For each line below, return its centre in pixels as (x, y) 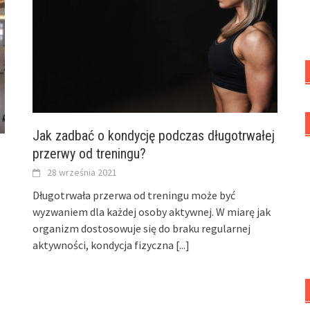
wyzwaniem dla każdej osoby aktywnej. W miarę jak (152, 211)
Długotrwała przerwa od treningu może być (134, 195)
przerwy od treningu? (90, 153)
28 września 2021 (82, 172)
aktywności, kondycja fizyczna (104, 245)
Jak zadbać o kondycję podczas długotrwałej (154, 135)
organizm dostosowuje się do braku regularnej (142, 228)
